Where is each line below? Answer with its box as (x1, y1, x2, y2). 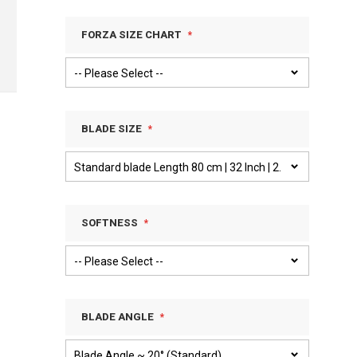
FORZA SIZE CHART (81, 29, 182, 41)
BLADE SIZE (81, 123, 142, 135)
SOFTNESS (81, 217, 138, 229)
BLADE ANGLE (81, 311, 154, 323)
